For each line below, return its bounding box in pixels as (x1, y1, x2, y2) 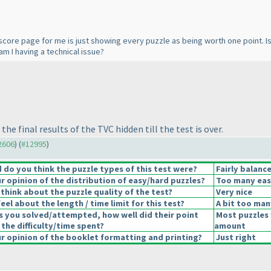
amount (214, 220, 246, 232)
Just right (214, 232, 256, 243)
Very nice (214, 186, 252, 198)
